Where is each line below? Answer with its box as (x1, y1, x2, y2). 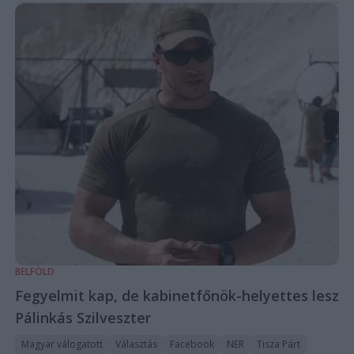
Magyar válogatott (21, 337, 103, 351)
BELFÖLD (14, 264, 55, 278)
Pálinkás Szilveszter (14, 307, 151, 327)
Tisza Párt (256, 337, 300, 351)
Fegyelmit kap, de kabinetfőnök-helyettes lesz (14, 285, 339, 305)
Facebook (169, 337, 214, 351)
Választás (115, 337, 157, 351)
